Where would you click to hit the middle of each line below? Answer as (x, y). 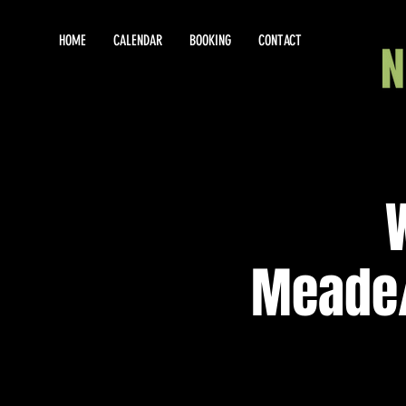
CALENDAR (138, 40)
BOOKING (210, 40)
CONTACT (280, 40)
